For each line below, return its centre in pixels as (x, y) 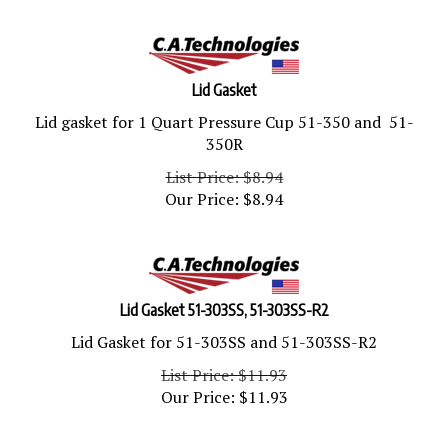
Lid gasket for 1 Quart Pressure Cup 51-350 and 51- (224, 113)
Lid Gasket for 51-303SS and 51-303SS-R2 (224, 333)
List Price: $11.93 (224, 366)
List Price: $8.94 (224, 168)
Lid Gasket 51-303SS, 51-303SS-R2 (224, 301)
